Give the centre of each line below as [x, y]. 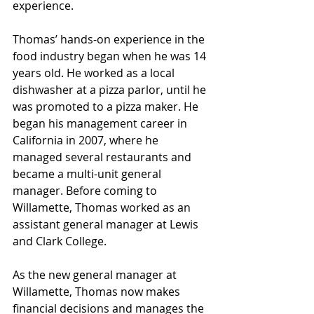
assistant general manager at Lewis [107, 224]
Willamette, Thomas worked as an [103, 207]
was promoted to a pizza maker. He [107, 106]
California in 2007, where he [87, 140]
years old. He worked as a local [95, 73]
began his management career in [101, 123]
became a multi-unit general [88, 173]
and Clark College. [60, 241]
